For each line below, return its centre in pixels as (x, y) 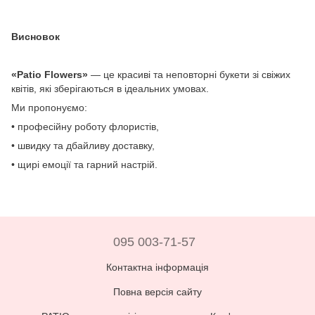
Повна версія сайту (157, 292)
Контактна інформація (157, 267)
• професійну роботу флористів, (85, 127)
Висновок (36, 37)
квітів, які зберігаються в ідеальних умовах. (110, 89)
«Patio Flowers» (50, 75)
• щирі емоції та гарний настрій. (84, 165)
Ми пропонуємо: (49, 108)
